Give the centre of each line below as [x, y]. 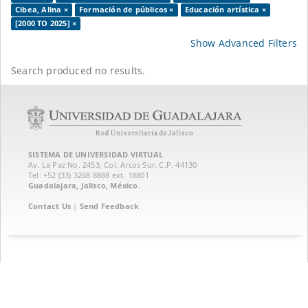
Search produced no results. [78, 70]
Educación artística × [225, 9]
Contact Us [49, 206]
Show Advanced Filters [243, 43]
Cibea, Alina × [42, 9]
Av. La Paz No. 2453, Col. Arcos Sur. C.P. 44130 [113, 164]
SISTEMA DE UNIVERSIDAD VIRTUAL [96, 154]
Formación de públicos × [126, 9]
